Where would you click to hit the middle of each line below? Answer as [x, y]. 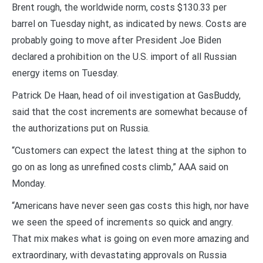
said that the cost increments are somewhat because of [130, 112]
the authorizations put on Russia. [81, 129]
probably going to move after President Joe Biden [117, 41]
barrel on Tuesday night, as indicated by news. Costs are [129, 24]
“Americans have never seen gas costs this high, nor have [130, 206]
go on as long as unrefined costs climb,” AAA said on [120, 167]
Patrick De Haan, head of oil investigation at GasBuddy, [126, 96]
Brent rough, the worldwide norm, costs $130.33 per [119, 8]
